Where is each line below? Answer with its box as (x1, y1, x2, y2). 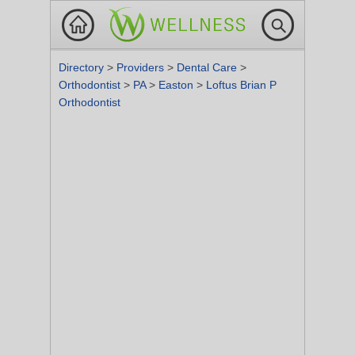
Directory (59, 61, 107, 74)
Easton (158, 78, 197, 91)
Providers (116, 61, 167, 74)
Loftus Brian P (206, 78, 277, 91)
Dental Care (177, 61, 240, 74)
